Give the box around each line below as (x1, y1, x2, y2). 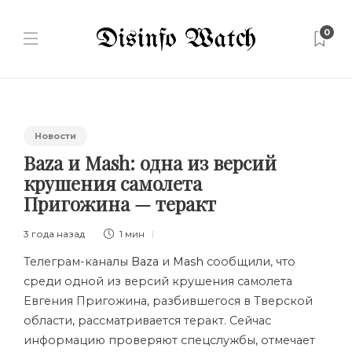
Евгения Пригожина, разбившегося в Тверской (24, 294, 313, 308)
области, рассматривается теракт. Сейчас (24, 313, 271, 328)
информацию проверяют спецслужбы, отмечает (24, 333, 315, 347)
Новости (35, 130, 76, 141)
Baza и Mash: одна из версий (24, 150, 277, 175)
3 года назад (24, 228, 85, 240)
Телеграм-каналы (24, 255, 131, 269)
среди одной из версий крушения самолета (24, 274, 292, 288)
